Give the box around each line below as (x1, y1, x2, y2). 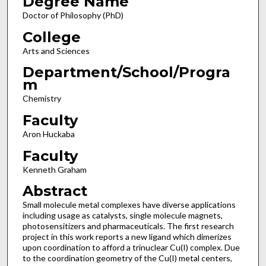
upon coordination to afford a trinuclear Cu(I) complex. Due (22, 242, 240, 253)
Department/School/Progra (22, 64, 230, 81)
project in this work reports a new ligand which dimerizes (22, 232, 232, 242)
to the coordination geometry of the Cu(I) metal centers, (22, 253, 232, 264)
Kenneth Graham (22, 164, 87, 175)
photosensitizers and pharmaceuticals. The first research (22, 221, 234, 232)
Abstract (22, 182, 87, 200)
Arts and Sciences (22, 45, 90, 56)
